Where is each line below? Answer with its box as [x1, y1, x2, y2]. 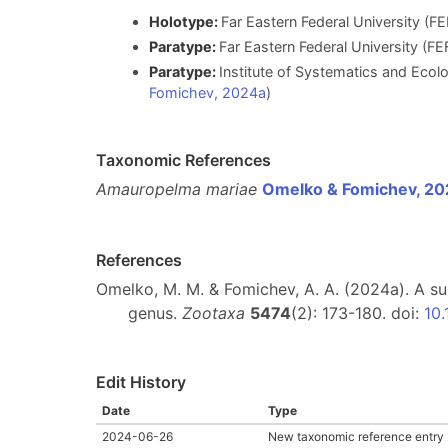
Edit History [96, 371, 186, 392]
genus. [128, 302, 182, 323]
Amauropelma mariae [96, 178, 257, 199]
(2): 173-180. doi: [291, 302, 424, 323]
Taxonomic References [96, 149, 271, 170]
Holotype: [148, 13, 221, 31]
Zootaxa [182, 302, 245, 323]
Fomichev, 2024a [148, 83, 266, 101]
